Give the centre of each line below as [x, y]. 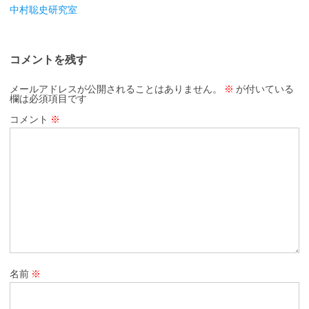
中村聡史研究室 [43, 9]
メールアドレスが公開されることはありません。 [116, 89]
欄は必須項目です [48, 98]
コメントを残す [48, 59]
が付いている [264, 89]
